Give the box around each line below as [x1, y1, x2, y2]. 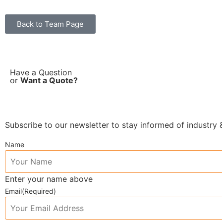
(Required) [22, 187, 56, 196]
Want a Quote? [20, 75, 78, 86]
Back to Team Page [17, 19, 84, 29]
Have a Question [10, 67, 72, 78]
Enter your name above [5, 173, 93, 184]
